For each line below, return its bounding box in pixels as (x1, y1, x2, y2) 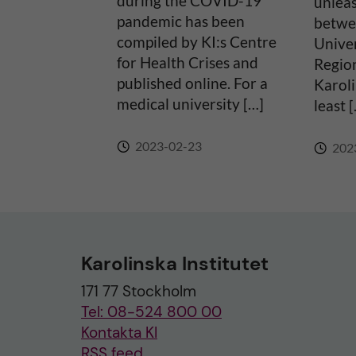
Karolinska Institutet (81, 251, 269, 276)
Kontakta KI (81, 323, 157, 342)
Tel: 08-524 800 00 (81, 302, 222, 322)
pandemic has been (117, 12, 245, 30)
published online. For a (117, 74, 268, 92)
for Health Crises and (117, 53, 258, 72)
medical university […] (117, 95, 264, 113)
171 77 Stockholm (81, 281, 196, 301)
